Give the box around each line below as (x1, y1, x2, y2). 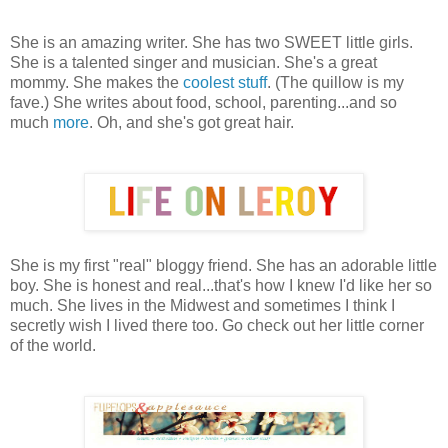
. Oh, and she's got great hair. (89, 113, 298, 131)
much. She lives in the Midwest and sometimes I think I (10, 296, 395, 314)
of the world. (10, 336, 100, 354)
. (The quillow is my (267, 73, 404, 91)
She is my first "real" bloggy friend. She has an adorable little (10, 256, 437, 274)
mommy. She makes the (10, 73, 183, 91)
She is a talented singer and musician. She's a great (10, 53, 377, 71)
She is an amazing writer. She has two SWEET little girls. (10, 33, 413, 51)
